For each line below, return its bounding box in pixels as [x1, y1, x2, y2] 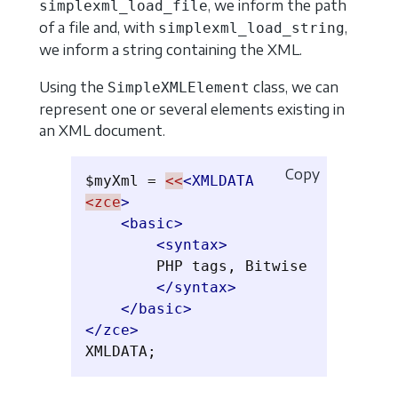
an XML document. [39, 121, 165, 139]
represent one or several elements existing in [39, 99, 345, 118]
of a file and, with [39, 19, 158, 37]
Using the [39, 77, 107, 96]
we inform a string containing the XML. [39, 41, 302, 60]
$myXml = [85, 172, 165, 190]
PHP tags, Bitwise [85, 258, 307, 275]
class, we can [250, 77, 338, 96]
